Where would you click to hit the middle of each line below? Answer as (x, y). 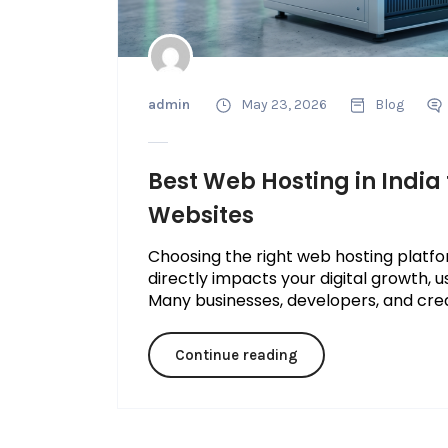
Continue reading (236, 355)
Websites (200, 216)
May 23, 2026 (283, 105)
